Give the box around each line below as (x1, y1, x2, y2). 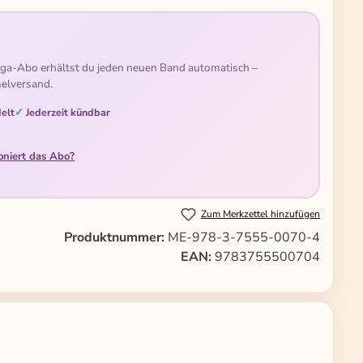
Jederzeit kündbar (26, 105, 110, 119)
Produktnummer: (64, 228, 168, 247)
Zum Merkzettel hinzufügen (201, 207, 320, 220)
